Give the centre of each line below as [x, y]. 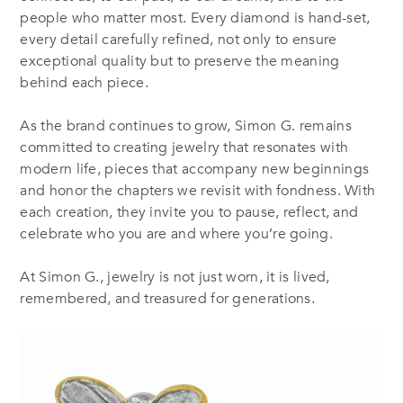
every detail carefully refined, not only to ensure [179, 40]
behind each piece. [84, 83]
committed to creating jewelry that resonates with [184, 148]
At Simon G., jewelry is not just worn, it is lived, [175, 278]
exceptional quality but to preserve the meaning [180, 62]
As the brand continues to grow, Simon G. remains [186, 126]
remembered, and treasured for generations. [168, 299]
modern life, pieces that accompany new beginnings [195, 170]
